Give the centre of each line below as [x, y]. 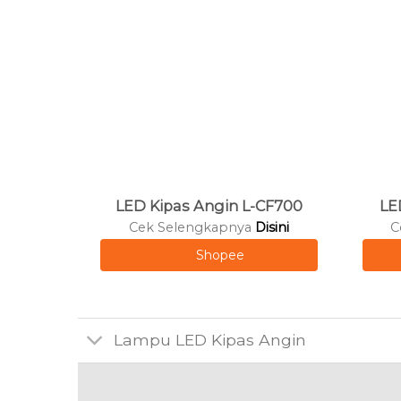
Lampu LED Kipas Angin [210, 340]
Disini [272, 227]
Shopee [220, 255]
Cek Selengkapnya [192, 227]
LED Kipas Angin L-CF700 [209, 205]
